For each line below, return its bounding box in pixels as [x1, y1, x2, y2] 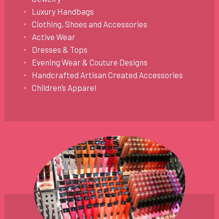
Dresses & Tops [31, 44, 88, 55]
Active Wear [31, 32, 75, 42]
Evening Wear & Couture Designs [31, 57, 148, 67]
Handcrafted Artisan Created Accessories [31, 70, 183, 80]
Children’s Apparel [31, 83, 96, 93]
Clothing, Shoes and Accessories [31, 19, 147, 29]
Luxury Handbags [31, 6, 94, 17]
